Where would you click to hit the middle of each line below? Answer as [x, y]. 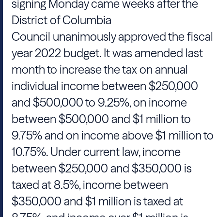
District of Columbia [62, 20]
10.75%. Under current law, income [96, 152]
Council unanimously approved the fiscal [112, 37]
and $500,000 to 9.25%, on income [99, 102]
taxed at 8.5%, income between [90, 185]
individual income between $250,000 [105, 86]
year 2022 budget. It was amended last [107, 53]
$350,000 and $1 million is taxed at [97, 201]
